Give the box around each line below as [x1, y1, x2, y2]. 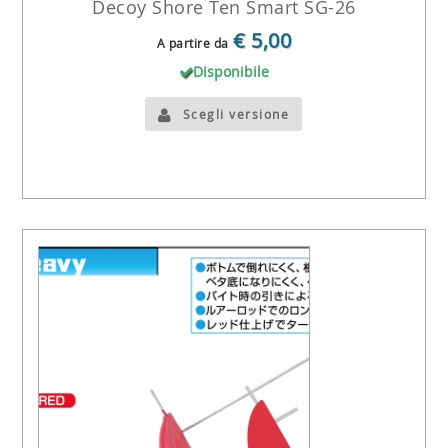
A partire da [156, 35, 229, 52]
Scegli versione [182, 105, 290, 122]
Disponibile [192, 62, 269, 82]
